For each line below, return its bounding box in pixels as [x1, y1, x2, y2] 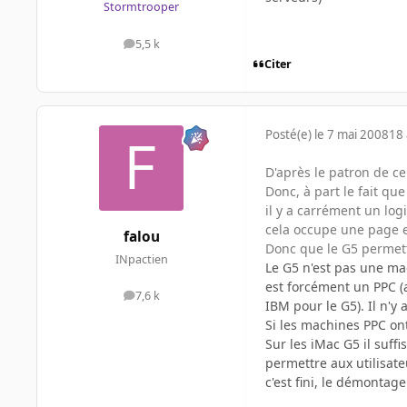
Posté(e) [265, 126, 314, 144]
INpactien [114, 251, 168, 267]
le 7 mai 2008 [314, 126, 389, 144]
